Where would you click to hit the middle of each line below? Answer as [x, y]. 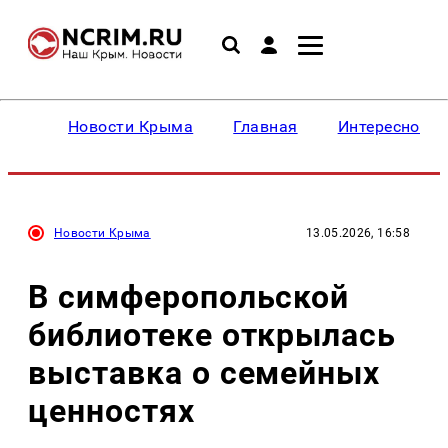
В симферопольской [189, 296]
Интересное [383, 126]
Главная [265, 126]
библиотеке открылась [212, 334]
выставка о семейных [204, 372]
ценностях [111, 410]
